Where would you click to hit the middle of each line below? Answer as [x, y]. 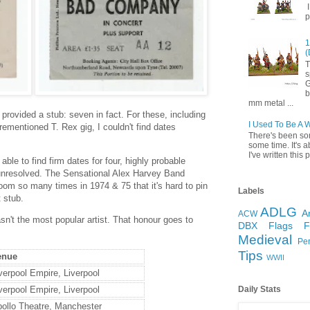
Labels [251, 191]
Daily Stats [259, 290]
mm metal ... [271, 103]
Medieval [265, 240]
